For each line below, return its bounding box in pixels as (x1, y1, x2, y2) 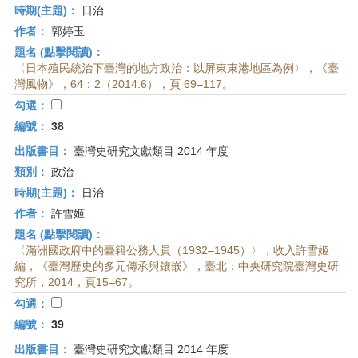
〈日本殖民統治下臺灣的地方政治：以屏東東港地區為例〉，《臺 (14, 62, 339, 74)
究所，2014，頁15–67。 (14, 276, 139, 288)
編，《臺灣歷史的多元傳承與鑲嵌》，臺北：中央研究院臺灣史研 (14, 260, 339, 272)
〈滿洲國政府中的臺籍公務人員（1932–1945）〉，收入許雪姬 (14, 244, 329, 257)
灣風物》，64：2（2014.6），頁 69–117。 (14, 78, 233, 90)
